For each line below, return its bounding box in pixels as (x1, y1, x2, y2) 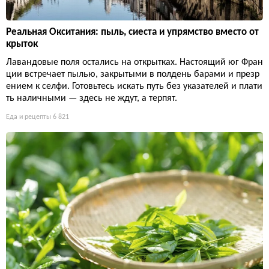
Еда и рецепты (6, 113, 51, 121)
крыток (6, 38, 38, 49)
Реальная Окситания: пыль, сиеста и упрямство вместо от (6, 26, 259, 37)
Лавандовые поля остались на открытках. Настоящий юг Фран (6, 57, 263, 67)
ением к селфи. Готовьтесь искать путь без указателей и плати (6, 81, 262, 91)
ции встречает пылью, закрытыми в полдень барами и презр (6, 69, 259, 79)
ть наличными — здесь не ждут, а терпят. (6, 93, 177, 103)
